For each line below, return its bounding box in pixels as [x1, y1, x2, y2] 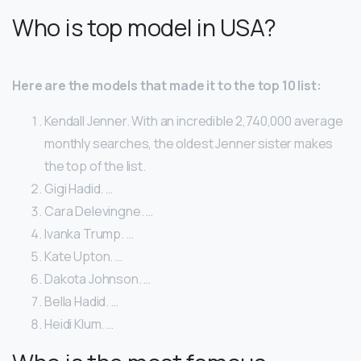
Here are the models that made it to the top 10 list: [12, 77, 322, 95]
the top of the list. [44, 157, 146, 176]
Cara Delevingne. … [44, 202, 154, 221]
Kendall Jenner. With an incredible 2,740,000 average [44, 112, 343, 131]
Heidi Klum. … [44, 315, 114, 334]
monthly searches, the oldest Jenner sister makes [44, 135, 334, 153]
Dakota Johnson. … [44, 270, 151, 288]
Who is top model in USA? [12, 11, 277, 44]
